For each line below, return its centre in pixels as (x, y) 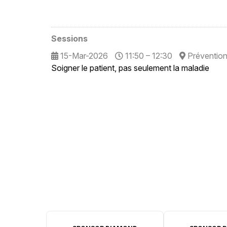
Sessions (69, 39)
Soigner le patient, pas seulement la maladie (130, 68)
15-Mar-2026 (83, 56)
